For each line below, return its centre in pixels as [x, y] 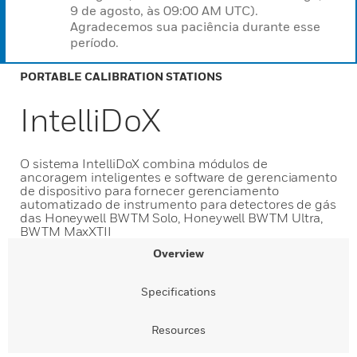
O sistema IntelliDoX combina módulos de [144, 163]
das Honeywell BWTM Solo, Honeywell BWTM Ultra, [172, 218]
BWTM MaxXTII [66, 231]
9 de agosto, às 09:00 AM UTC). [164, 10]
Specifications [178, 291]
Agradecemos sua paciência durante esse [195, 26]
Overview [178, 253]
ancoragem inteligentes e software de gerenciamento [179, 177]
